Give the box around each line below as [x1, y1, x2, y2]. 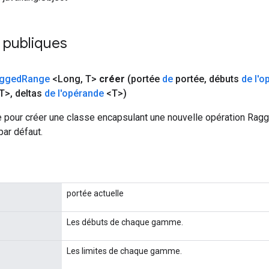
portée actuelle [67, 188, 124, 198]
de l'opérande [44, 87, 104, 99]
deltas [13, 87, 44, 99]
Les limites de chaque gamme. [67, 246, 182, 256]
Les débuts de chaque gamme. [67, 217, 183, 227]
